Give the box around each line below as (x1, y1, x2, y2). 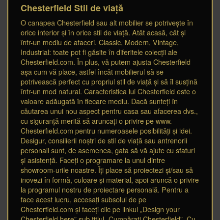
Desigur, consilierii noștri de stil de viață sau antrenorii (21, 136, 187, 145)
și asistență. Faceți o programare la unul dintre (21, 155, 165, 165)
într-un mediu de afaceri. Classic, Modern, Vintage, (21, 37, 179, 47)
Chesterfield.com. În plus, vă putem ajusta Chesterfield (21, 57, 191, 67)
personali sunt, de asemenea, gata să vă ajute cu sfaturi (21, 145, 195, 155)
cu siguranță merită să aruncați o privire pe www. (21, 116, 172, 126)
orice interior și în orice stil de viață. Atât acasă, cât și (21, 27, 186, 37)
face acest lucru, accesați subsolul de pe (21, 194, 146, 204)
